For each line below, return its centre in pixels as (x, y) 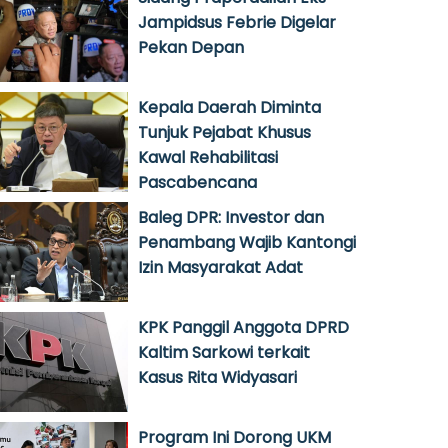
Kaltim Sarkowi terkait (224, 352)
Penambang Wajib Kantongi (247, 242)
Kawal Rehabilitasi (208, 157)
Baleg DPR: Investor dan (231, 217)
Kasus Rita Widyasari (217, 377)
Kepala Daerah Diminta (229, 107)
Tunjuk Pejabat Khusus (224, 132)
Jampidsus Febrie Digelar (237, 22)
